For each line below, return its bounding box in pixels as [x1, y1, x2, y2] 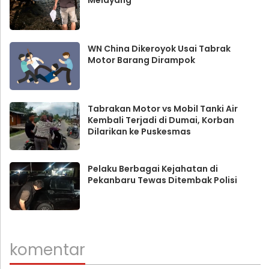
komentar [10, 238, 85, 261]
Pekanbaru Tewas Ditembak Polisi [87, 174, 237, 186]
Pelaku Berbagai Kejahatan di [87, 162, 218, 175]
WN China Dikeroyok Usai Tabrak [87, 42, 231, 55]
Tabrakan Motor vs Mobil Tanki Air [87, 102, 238, 115]
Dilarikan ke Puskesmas [87, 125, 191, 138]
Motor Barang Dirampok [87, 53, 195, 66]
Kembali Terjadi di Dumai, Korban [87, 113, 234, 126]
